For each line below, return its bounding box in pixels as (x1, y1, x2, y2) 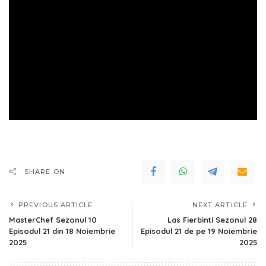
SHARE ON (24, 167, 65, 176)
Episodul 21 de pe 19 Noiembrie (141, 226, 257, 236)
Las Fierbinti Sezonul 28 (167, 214, 257, 224)
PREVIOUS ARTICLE (18, 200, 93, 209)
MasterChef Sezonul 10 (9, 214, 97, 224)
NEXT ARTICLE (192, 200, 248, 209)
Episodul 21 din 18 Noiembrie (9, 226, 115, 236)
